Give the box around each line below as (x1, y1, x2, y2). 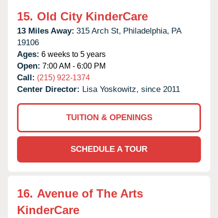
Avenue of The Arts (37, 186, 143, 200)
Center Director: (17, 84, 82, 94)
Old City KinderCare (37, 9, 148, 23)
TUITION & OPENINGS (66, 112, 152, 122)
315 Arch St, (76, 26, 121, 36)
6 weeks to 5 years (39, 50, 106, 58)
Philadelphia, (123, 26, 169, 36)
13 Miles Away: (17, 26, 74, 36)
